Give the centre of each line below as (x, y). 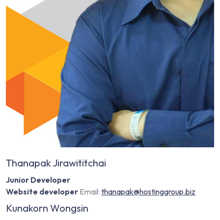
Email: (90, 192)
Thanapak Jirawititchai (56, 163)
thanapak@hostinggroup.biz (148, 192)
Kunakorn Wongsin (47, 208)
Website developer (42, 192)
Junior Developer (38, 180)
